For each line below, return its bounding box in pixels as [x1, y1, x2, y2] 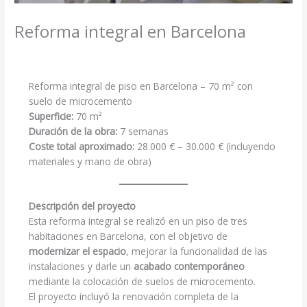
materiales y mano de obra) [28, 154, 151, 168]
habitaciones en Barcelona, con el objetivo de [28, 230, 228, 243]
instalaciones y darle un [28, 260, 134, 273]
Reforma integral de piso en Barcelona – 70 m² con [28, 79, 253, 93]
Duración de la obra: [28, 124, 117, 138]
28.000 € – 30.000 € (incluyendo [134, 139, 275, 153]
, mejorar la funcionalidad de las [125, 245, 267, 258]
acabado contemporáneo [133, 260, 245, 273]
